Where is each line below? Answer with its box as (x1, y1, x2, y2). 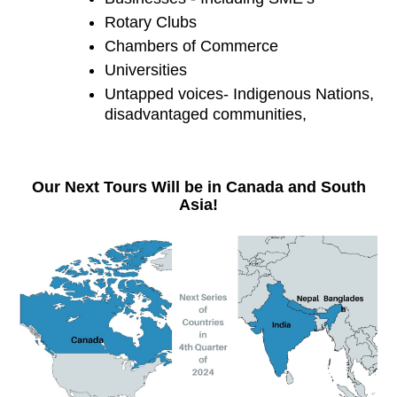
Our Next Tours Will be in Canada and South (31, 178, 366, 197)
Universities (105, 61, 188, 80)
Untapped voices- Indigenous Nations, (105, 85, 375, 104)
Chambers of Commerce (105, 37, 279, 56)
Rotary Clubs (105, 13, 198, 32)
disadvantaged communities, (105, 105, 307, 124)
